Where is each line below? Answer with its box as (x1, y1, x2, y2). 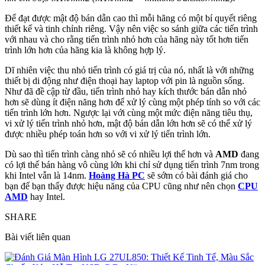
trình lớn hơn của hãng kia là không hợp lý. (5, 45, 166, 56)
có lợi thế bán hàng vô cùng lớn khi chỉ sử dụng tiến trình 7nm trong (5, 160, 259, 170)
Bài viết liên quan (5, 232, 70, 243)
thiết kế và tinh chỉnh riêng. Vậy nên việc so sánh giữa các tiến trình (5, 24, 258, 34)
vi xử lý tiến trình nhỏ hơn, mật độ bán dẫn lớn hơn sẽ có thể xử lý (5, 118, 252, 129)
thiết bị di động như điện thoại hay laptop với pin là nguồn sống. (5, 76, 244, 86)
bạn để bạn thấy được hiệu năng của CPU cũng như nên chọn (5, 181, 238, 192)
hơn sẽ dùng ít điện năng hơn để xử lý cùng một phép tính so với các (5, 97, 260, 108)
